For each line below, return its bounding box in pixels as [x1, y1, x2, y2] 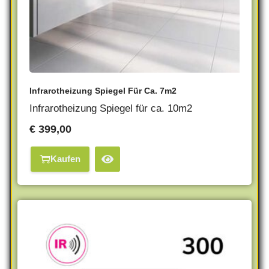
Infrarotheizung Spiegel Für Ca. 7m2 [29, 85, 177, 95]
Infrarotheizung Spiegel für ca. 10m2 [29, 102, 192, 114]
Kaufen [50, 154, 80, 164]
